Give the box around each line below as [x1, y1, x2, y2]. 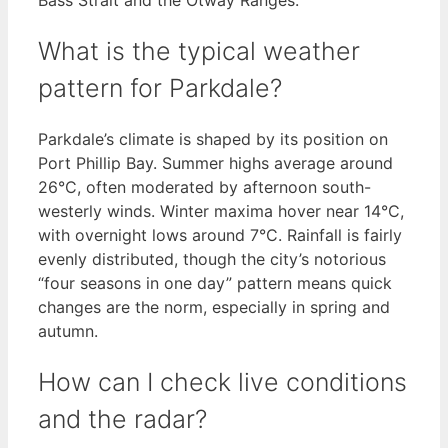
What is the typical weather [38, 35, 360, 66]
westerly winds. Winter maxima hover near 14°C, [38, 201, 404, 222]
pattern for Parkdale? [38, 72, 282, 103]
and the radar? [38, 404, 207, 435]
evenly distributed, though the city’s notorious [38, 249, 386, 270]
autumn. [38, 321, 98, 342]
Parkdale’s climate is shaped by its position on [38, 129, 388, 150]
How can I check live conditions [38, 367, 407, 398]
